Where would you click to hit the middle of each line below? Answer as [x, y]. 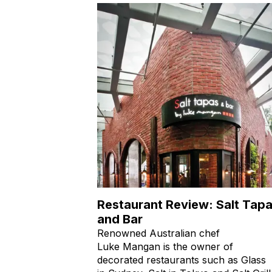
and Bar [120, 219]
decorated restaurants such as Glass [182, 260]
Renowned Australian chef [158, 233]
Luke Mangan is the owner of [165, 246]
